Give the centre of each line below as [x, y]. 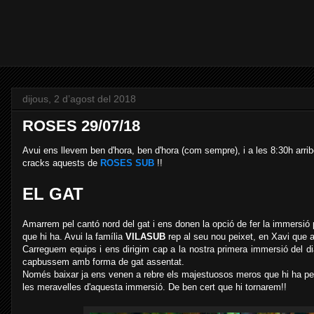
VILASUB [145, 237]
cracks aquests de [61, 163]
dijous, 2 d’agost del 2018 [79, 99]
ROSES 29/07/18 [81, 126]
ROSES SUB [127, 163]
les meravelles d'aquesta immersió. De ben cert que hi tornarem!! [155, 287]
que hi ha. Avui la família [74, 237]
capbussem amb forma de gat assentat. [103, 262]
